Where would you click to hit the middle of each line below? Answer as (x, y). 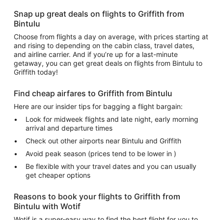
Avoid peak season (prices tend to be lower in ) (101, 153)
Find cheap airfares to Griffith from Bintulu (94, 93)
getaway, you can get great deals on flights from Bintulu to (108, 63)
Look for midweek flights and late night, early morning (112, 119)
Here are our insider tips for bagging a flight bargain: (99, 106)
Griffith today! (38, 72)
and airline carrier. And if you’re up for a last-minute (96, 54)
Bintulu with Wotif (47, 206)
